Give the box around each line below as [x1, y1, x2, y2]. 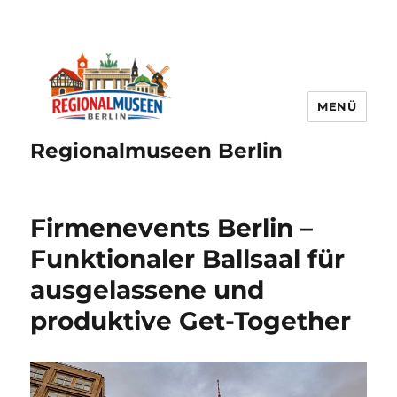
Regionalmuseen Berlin [30, 138, 284, 164]
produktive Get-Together [30, 306, 352, 337]
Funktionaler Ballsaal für [30, 244, 346, 275]
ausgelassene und [30, 275, 265, 306]
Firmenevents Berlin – [30, 213, 314, 244]
